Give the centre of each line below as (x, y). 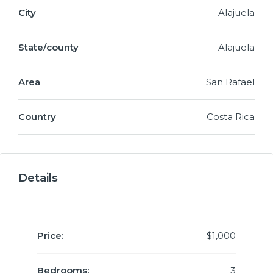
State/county (48, 47)
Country (37, 117)
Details (38, 178)
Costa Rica (231, 117)
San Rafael (230, 82)
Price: (50, 236)
